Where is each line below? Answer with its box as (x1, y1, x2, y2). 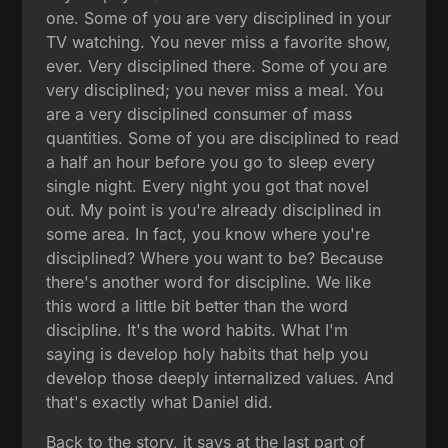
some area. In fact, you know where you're (46, 223, 371, 244)
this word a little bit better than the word (46, 295, 349, 316)
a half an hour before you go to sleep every (46, 151, 376, 172)
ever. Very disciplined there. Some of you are (46, 55, 388, 76)
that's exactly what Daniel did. (46, 391, 274, 412)
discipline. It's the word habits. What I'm (46, 319, 349, 340)
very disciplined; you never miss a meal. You (46, 79, 384, 100)
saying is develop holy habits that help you (46, 343, 369, 364)
